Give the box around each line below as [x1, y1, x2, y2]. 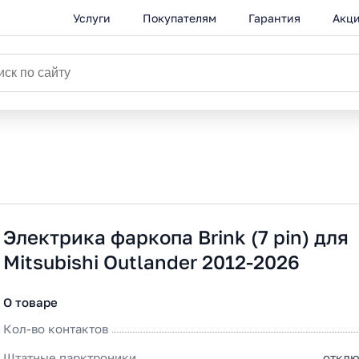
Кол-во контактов [3, 321, 109, 336]
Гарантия [248, 10, 301, 25]
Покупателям [143, 10, 216, 25]
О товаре [3, 295, 58, 309]
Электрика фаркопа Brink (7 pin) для [3, 225, 349, 248]
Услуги [73, 10, 111, 25]
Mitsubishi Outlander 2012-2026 [3, 250, 301, 273]
